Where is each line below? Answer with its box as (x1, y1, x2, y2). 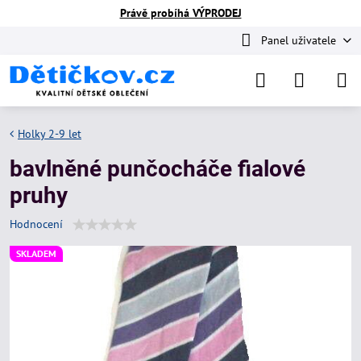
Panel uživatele (260, 33, 336, 48)
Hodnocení (10, 217, 63, 231)
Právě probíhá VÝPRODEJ (119, 6, 242, 20)
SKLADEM (16, 247, 56, 259)
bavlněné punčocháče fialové (10, 156, 305, 182)
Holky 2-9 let (18, 127, 81, 141)
